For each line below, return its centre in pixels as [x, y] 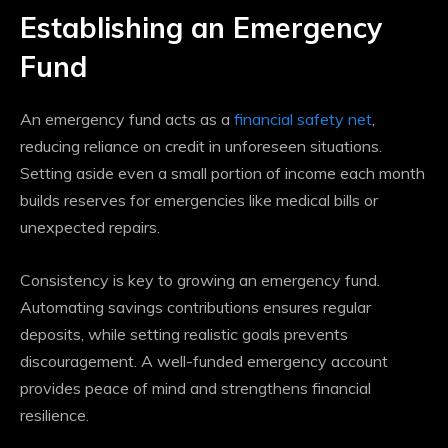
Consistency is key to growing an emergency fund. [200, 280]
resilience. [54, 415]
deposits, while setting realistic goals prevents [184, 334]
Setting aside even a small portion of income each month [222, 173]
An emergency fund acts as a [127, 119]
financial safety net [303, 119]
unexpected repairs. [90, 227]
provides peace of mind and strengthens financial [195, 388]
